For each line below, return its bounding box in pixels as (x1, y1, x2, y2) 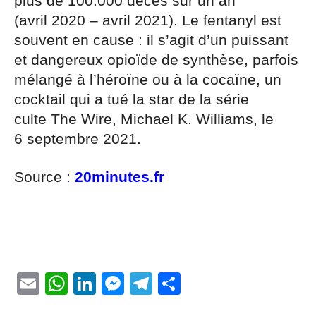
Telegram (152, 271, 246, 297)
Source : (14, 169, 75, 186)
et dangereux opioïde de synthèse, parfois (14, 51, 298, 69)
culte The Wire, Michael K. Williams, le (14, 111, 274, 128)
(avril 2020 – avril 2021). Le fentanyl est (14, 12, 281, 30)
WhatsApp (68, 271, 172, 297)
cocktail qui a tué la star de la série (14, 91, 249, 109)
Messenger (124, 271, 237, 297)
